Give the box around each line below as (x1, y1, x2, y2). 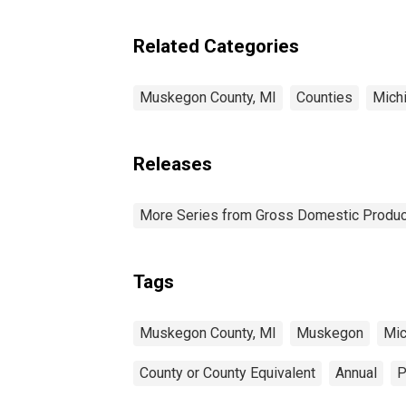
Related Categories (133, 34, 299, 57)
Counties (296, 88, 353, 106)
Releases (133, 152, 212, 175)
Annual (335, 363, 377, 382)
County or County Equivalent (140, 363, 315, 382)
